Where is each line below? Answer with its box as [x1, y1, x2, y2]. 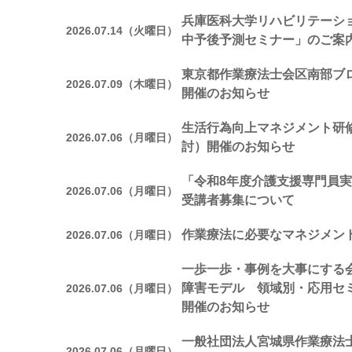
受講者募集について [181, 193, 295, 207]
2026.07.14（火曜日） [66, 24, 178, 37]
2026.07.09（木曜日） [66, 77, 178, 90]
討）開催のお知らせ [181, 140, 295, 153]
